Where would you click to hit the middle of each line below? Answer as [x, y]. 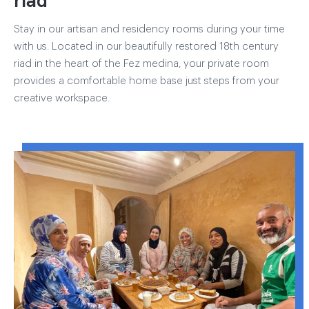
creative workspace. [62, 98]
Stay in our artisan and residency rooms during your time [149, 29]
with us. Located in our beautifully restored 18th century [146, 46]
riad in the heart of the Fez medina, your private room [141, 63]
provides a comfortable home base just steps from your [147, 81]
